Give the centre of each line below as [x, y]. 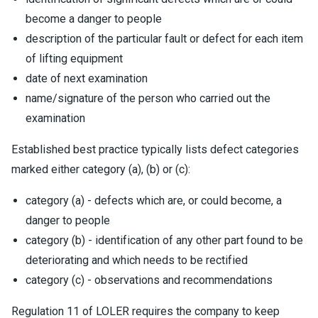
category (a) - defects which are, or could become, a [154, 201]
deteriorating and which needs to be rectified [137, 260]
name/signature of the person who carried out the [148, 98]
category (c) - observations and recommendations [149, 280]
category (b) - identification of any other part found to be [164, 240]
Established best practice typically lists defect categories [155, 149]
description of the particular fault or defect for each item [164, 39]
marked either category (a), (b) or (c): [101, 169]
